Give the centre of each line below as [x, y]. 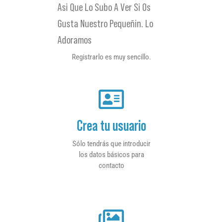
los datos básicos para [111, 154]
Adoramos [75, 40]
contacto [111, 165]
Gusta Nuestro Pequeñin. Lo [106, 24]
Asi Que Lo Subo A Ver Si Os [104, 7]
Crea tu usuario [111, 125]
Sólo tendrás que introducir [111, 143]
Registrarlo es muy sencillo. [111, 57]
